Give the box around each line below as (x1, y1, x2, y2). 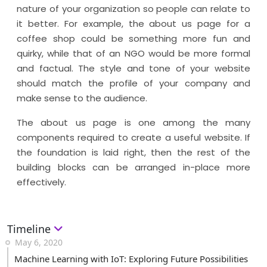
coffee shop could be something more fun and (17, 32, 250, 45)
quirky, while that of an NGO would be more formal (17, 47, 250, 60)
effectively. (17, 176, 66, 188)
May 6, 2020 (15, 237, 63, 248)
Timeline (7, 222, 54, 236)
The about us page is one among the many (17, 116, 250, 129)
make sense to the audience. (17, 92, 147, 104)
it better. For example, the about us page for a (17, 17, 250, 30)
